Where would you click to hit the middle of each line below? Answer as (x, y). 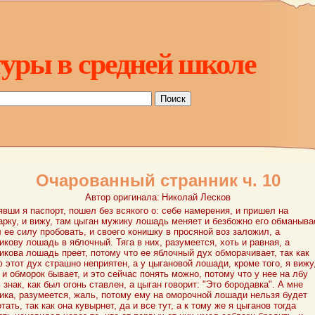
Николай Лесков (196, 197)
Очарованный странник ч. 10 (158, 180)
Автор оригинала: (122, 197)
